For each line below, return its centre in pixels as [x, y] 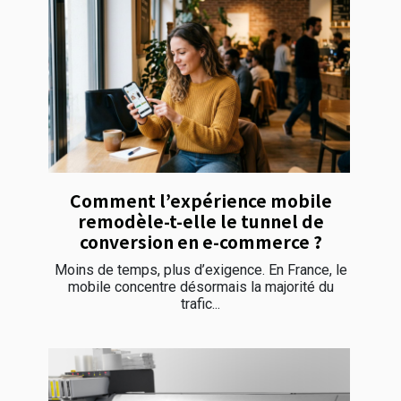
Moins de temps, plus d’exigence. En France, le [200, 269]
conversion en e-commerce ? [200, 241]
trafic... [200, 303]
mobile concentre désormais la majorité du [200, 286]
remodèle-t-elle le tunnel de [200, 221]
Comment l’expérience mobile [200, 200]
